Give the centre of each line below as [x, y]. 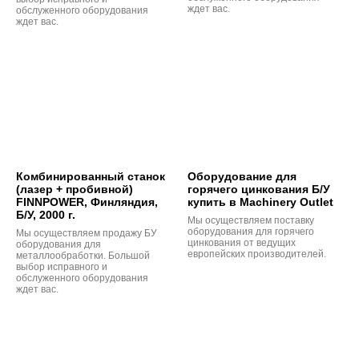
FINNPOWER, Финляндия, [87, 202]
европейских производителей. [257, 254]
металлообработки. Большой [83, 255]
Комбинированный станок [91, 176]
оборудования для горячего [251, 231]
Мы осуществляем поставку [251, 220]
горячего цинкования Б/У [259, 189]
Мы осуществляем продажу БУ [87, 233]
